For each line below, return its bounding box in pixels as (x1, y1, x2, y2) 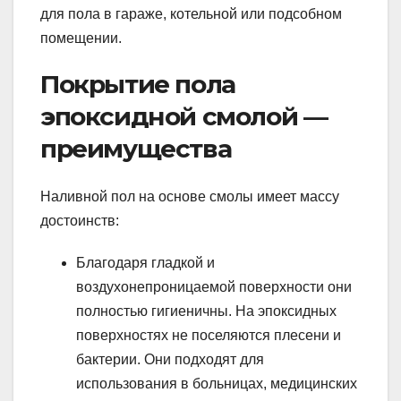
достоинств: (40, 213, 119, 229)
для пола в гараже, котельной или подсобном (40, 5, 342, 21)
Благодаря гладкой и (76, 255, 215, 271)
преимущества (40, 132, 232, 164)
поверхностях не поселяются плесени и (76, 328, 341, 344)
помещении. (40, 30, 122, 46)
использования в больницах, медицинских (76, 376, 357, 392)
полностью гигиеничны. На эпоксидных (76, 303, 337, 320)
